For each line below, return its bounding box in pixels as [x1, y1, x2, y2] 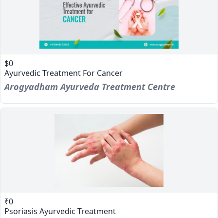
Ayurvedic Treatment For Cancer [4, 68, 123, 78]
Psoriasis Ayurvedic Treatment [4, 206, 116, 217]
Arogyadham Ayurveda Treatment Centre [4, 81, 175, 92]
